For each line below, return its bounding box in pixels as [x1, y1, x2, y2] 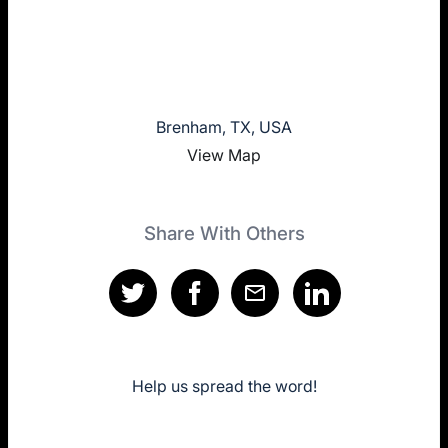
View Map [187, 144, 261, 165]
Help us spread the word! [131, 375, 317, 396]
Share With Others [143, 221, 305, 245]
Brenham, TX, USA [156, 116, 292, 137]
